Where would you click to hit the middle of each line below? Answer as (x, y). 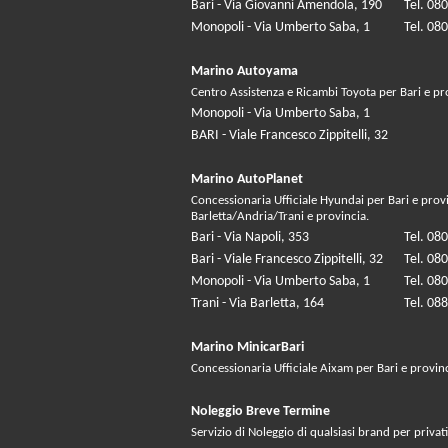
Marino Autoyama (244, 72)
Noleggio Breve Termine (260, 412)
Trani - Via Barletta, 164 (257, 304)
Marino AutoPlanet (247, 180)
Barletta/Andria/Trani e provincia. (280, 217)
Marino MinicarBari (247, 348)
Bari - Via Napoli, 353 (250, 238)
